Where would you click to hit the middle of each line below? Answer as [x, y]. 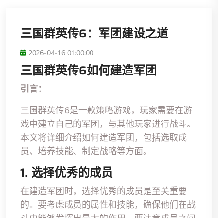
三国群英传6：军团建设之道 [94, 33]
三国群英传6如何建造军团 [89, 70]
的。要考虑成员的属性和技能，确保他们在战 [108, 204]
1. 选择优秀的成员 [67, 173]
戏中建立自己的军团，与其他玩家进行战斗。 [108, 124]
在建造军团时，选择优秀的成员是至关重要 [104, 191]
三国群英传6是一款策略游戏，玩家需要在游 [106, 110]
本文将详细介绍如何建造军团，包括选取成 [104, 137]
